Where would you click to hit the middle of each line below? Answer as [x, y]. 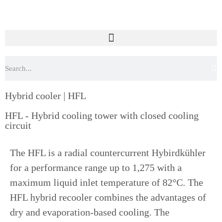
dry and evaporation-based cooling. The [90, 212]
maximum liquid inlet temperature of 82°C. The [107, 182]
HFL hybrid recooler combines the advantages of [108, 197]
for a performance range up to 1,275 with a [96, 167]
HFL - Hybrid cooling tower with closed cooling [102, 115]
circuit [18, 125]
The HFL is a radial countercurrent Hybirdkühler [108, 153]
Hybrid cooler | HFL [46, 96]
